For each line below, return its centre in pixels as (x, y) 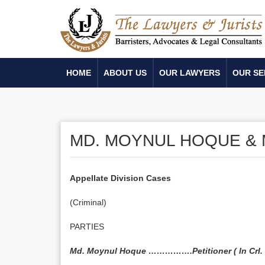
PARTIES (87, 227)
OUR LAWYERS (190, 73)
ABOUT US (125, 73)
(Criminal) (88, 202)
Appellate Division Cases (120, 178)
